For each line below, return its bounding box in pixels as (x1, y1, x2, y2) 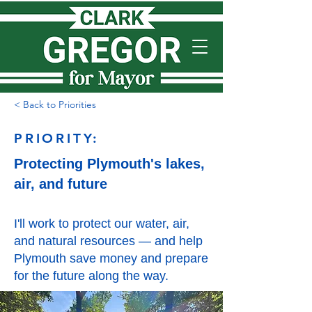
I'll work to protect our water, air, (14, 217, 189, 231)
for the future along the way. (14, 269, 169, 283)
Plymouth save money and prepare (14, 251, 208, 265)
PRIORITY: (14, 130, 100, 146)
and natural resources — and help (14, 234, 203, 248)
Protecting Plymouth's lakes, (14, 156, 205, 171)
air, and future (14, 176, 107, 192)
